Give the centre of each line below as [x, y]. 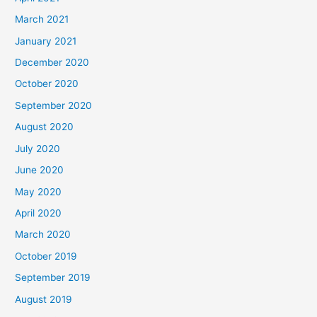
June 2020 [40, 170]
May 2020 [39, 191]
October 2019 [46, 256]
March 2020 [43, 235]
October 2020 [47, 84]
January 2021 [46, 41]
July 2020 [38, 148]
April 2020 [39, 213]
